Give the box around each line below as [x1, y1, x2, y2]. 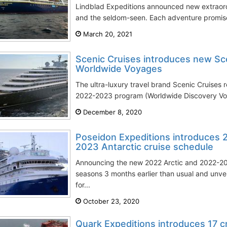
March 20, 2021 [81, 30, 132, 38]
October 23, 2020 [81, 197, 139, 205]
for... [75, 180, 90, 189]
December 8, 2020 [81, 108, 142, 116]
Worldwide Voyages [75, 63, 162, 74]
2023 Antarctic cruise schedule [75, 141, 213, 152]
